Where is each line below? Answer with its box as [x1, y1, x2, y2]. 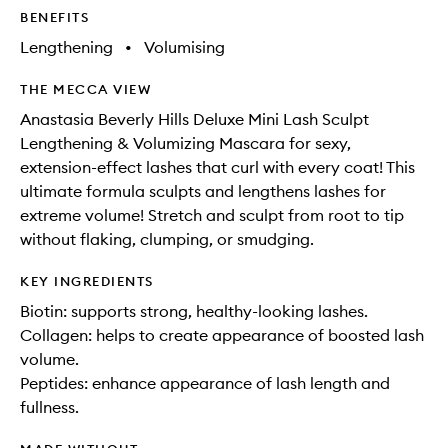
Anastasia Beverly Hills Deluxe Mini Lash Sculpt [20, 109, 369, 129]
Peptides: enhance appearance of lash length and [20, 373, 390, 393]
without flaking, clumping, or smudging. [20, 229, 314, 249]
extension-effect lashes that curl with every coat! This [20, 157, 415, 177]
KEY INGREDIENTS [20, 273, 154, 289]
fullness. [20, 397, 79, 417]
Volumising [144, 37, 225, 57]
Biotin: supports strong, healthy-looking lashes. [20, 301, 368, 321]
